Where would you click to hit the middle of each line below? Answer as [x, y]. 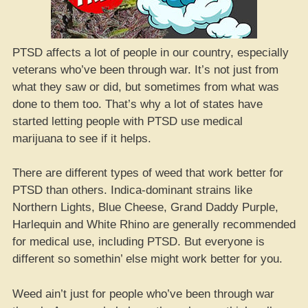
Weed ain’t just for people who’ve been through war [143, 294]
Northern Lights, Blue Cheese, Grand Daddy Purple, [145, 207]
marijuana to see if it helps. [82, 138]
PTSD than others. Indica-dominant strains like [132, 190]
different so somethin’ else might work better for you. [147, 259]
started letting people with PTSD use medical [128, 121]
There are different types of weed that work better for [148, 173]
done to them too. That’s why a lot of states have [137, 104]
